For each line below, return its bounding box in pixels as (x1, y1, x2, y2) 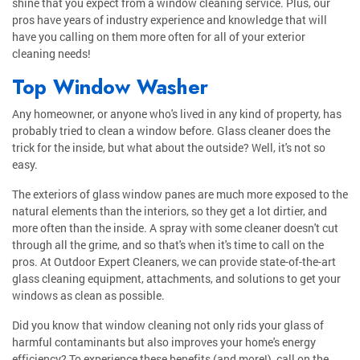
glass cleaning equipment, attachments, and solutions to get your (12, 271, 341, 287)
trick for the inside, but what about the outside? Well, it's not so (12, 140, 325, 156)
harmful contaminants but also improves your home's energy (12, 334, 316, 350)
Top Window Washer (12, 72, 208, 102)
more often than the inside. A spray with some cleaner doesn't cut (12, 220, 338, 236)
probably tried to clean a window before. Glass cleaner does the (12, 123, 330, 139)
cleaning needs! (12, 46, 91, 62)
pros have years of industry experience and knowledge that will (12, 12, 327, 28)
